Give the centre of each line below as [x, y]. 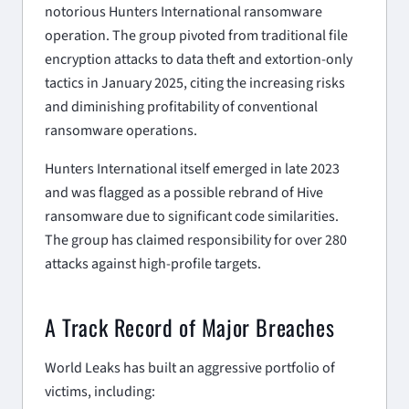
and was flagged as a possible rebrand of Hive [184, 192]
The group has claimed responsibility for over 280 [196, 240]
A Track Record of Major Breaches [190, 326]
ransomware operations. [121, 130]
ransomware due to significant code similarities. [192, 216]
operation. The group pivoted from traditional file [196, 35]
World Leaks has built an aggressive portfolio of [190, 367]
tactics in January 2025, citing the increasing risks [195, 83]
